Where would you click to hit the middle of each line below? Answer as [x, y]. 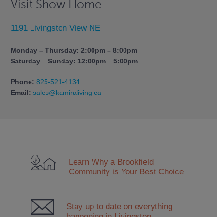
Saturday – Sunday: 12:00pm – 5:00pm [74, 61]
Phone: [23, 82]
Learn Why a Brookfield [111, 162]
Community [90, 171]
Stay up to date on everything [119, 206]
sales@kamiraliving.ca [67, 93]
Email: [22, 93]
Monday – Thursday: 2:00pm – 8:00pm [74, 50]
